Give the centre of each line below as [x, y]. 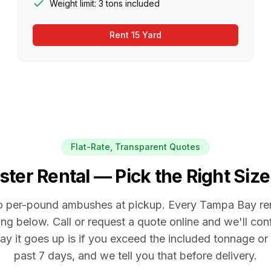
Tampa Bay [228, 205]
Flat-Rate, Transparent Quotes [135, 147]
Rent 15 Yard [135, 35]
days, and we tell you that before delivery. [151, 256]
